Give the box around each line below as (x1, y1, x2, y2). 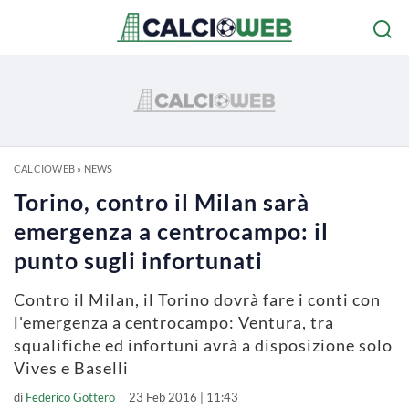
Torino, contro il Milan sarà (14, 188, 309, 215)
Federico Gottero (26, 390, 115, 404)
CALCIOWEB (14, 163, 75, 174)
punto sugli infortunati (14, 246, 263, 274)
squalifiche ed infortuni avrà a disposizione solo (14, 335, 393, 355)
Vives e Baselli (14, 358, 129, 378)
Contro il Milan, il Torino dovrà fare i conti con (14, 289, 381, 309)
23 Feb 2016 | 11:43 (129, 390, 238, 404)
